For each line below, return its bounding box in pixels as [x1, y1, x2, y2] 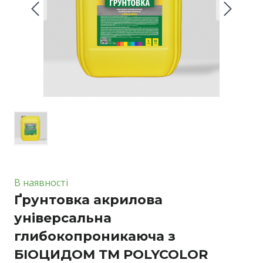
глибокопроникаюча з [14, 228, 176, 244]
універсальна [14, 210, 112, 226]
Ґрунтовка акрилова [14, 191, 163, 208]
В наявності [14, 176, 68, 189]
